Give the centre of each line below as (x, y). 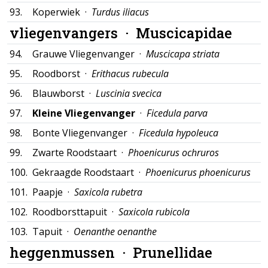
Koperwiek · (62, 12)
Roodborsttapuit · (75, 212)
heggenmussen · (71, 252)
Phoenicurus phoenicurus (198, 172)
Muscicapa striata (183, 54)
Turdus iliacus (120, 12)
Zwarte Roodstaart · (80, 153)
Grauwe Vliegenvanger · (89, 54)
